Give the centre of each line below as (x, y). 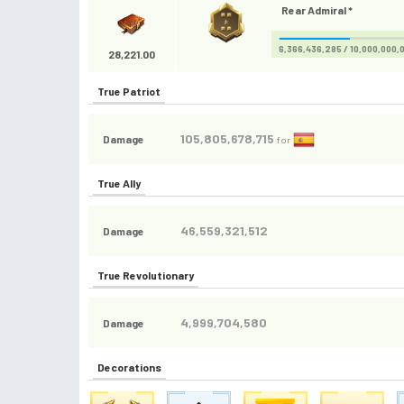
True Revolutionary (146, 275)
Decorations (129, 367)
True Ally (119, 183)
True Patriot (129, 91)
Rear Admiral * (317, 10)
